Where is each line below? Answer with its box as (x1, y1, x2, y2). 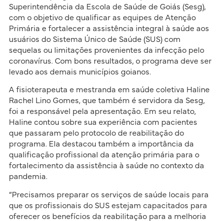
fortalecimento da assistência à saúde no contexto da (8, 162, 204, 170)
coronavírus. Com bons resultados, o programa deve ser (8, 57, 212, 66)
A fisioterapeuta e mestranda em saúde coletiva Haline (8, 86, 210, 94)
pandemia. (8, 173, 49, 181)
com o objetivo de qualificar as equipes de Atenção (8, 14, 196, 22)
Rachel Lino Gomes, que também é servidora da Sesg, (8, 97, 205, 105)
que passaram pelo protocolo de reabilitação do (8, 129, 184, 138)
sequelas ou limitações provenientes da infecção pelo (8, 46, 204, 55)
